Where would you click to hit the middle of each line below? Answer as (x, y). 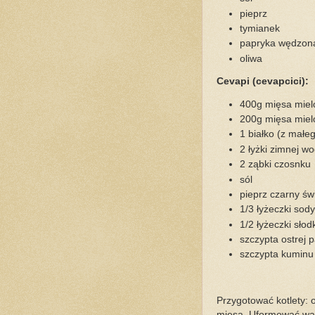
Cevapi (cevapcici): (262, 82)
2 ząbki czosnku (276, 165)
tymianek (260, 28)
